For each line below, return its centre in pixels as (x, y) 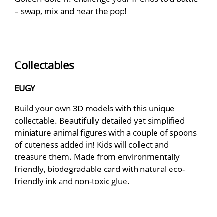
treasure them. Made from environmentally (97, 156)
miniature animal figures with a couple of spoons (106, 132)
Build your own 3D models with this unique (95, 108)
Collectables (44, 65)
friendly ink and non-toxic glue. (72, 180)
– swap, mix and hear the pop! (71, 10)
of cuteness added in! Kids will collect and (92, 144)
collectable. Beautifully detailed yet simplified (100, 120)
